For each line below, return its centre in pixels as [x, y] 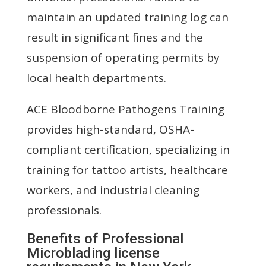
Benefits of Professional [105, 238]
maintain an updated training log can [127, 17]
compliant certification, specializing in [128, 149]
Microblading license [93, 253]
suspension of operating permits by [123, 57]
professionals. [64, 210]
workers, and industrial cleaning [113, 190]
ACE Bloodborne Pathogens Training [125, 109]
